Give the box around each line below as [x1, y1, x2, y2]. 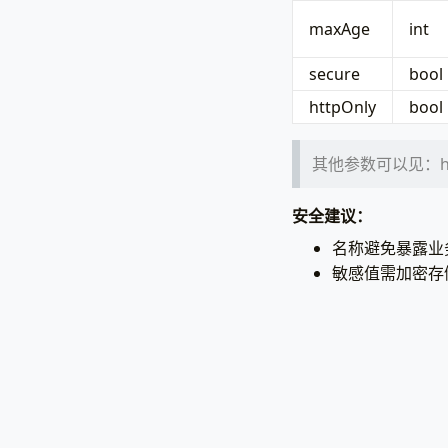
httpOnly [308, 95, 376, 118]
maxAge [308, 17, 370, 40]
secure [308, 62, 360, 85]
